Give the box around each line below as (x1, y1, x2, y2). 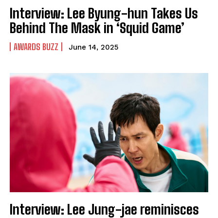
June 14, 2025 (69, 42, 118, 52)
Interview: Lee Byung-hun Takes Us (10, 4, 198, 21)
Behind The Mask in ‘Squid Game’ (10, 19, 184, 36)
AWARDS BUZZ (14, 41, 58, 52)
